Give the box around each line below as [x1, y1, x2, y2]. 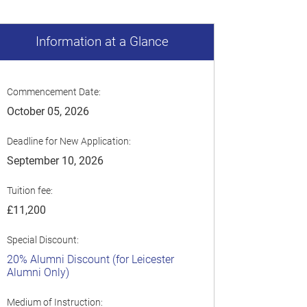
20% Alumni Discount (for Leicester [6, 252, 174, 266]
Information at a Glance [35, 34, 169, 49]
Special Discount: [6, 234, 79, 245]
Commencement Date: [6, 86, 101, 97]
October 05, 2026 [6, 104, 89, 118]
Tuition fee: [6, 184, 53, 196]
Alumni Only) [6, 265, 69, 279]
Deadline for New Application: [6, 135, 131, 147]
